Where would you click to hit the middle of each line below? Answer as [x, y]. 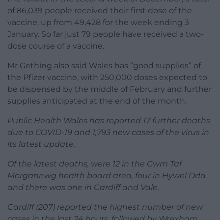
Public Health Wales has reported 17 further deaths [109, 121]
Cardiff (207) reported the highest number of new [105, 207]
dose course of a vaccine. [56, 46]
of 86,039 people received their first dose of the [100, 11]
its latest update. [41, 144]
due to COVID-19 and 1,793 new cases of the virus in [108, 133]
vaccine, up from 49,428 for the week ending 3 [98, 23]
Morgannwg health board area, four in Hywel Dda [107, 176]
